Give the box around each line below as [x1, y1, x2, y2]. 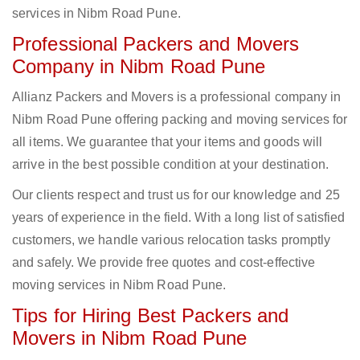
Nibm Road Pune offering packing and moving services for [12, 112, 348, 127]
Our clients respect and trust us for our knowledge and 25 [12, 188, 340, 202]
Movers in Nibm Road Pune [12, 327, 247, 350]
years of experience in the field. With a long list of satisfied [12, 211, 346, 225]
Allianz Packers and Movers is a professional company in [12, 90, 342, 104]
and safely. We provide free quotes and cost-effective [12, 256, 316, 270]
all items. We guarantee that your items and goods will [12, 135, 323, 149]
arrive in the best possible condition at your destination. [12, 157, 329, 172]
